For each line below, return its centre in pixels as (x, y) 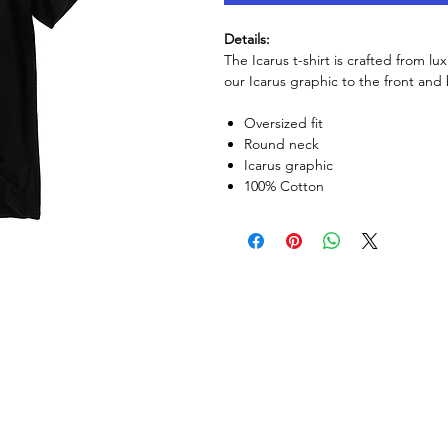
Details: (247, 38)
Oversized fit (283, 122)
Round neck (281, 143)
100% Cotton (284, 185)
